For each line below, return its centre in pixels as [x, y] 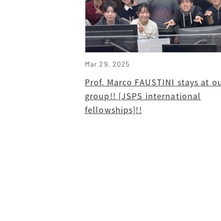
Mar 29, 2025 [108, 64]
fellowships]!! [113, 109]
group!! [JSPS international [143, 95]
